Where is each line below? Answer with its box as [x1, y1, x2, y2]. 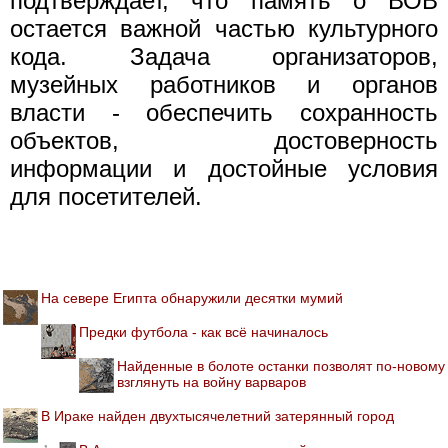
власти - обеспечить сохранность [10, 99, 438, 126]
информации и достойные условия [10, 155, 438, 182]
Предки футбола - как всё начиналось [79, 324, 328, 340]
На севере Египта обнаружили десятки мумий [41, 290, 343, 306]
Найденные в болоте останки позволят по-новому [117, 358, 445, 374]
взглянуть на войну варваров [117, 374, 306, 390]
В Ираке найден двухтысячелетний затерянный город [41, 408, 394, 424]
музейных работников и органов [10, 71, 438, 98]
